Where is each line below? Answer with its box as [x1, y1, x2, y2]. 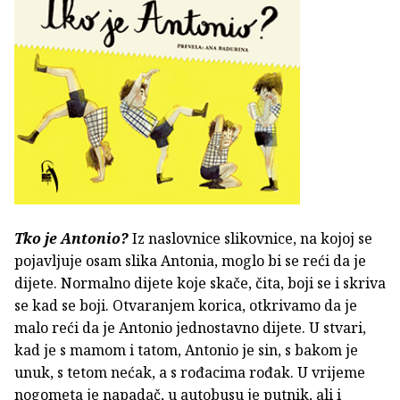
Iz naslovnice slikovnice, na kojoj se [132, 229, 372, 249]
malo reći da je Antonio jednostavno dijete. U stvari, [14, 318, 366, 338]
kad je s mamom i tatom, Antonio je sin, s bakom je [14, 340, 358, 361]
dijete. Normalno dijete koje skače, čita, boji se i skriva [14, 273, 386, 294]
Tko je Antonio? [14, 229, 132, 249]
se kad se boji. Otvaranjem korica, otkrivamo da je [14, 296, 357, 316]
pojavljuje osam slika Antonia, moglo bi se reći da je [14, 251, 366, 271]
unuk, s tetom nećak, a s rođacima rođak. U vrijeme [14, 362, 365, 383]
